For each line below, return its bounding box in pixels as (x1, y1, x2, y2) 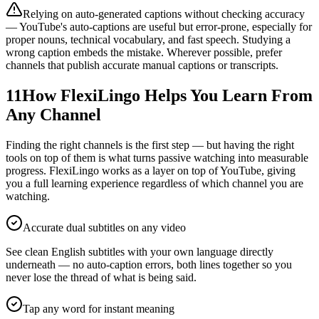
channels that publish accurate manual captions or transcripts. (6, 58, 278, 71)
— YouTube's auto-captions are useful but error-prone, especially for (6, 20, 312, 33)
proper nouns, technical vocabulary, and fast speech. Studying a (6, 33, 291, 46)
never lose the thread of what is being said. (6, 271, 197, 283)
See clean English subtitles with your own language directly (6, 245, 273, 258)
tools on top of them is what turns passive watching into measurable (6, 151, 308, 164)
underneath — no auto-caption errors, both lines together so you (6, 258, 292, 271)
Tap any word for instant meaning (23, 302, 174, 315)
